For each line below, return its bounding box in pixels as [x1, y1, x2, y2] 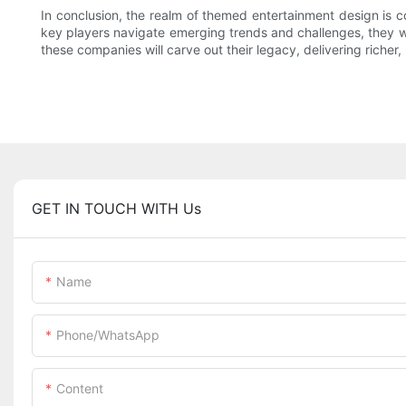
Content [56, 381, 103, 397]
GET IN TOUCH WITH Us [32, 199, 201, 218]
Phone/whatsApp [56, 327, 159, 343]
